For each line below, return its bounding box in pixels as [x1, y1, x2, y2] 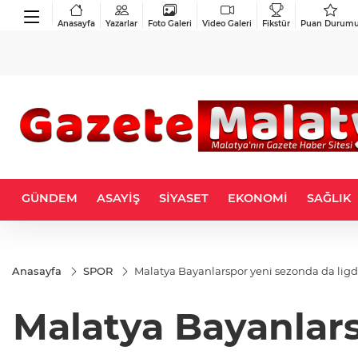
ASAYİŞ [97, 191, 140, 205]
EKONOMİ [228, 191, 288, 205]
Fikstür [262, 18, 290, 29]
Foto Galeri [148, 18, 192, 29]
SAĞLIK [307, 191, 351, 205]
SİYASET [159, 191, 209, 205]
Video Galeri [202, 18, 252, 29]
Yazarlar [105, 18, 137, 29]
